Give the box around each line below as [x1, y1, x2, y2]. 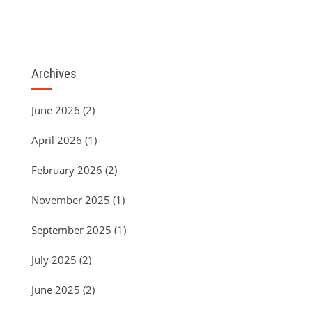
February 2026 [31, 163, 102, 178]
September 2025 [31, 223, 111, 237]
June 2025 [31, 283, 80, 297]
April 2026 [31, 133, 82, 148]
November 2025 [31, 193, 110, 208]
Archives [31, 65, 77, 82]
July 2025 [31, 253, 77, 267]
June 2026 [31, 103, 80, 118]
